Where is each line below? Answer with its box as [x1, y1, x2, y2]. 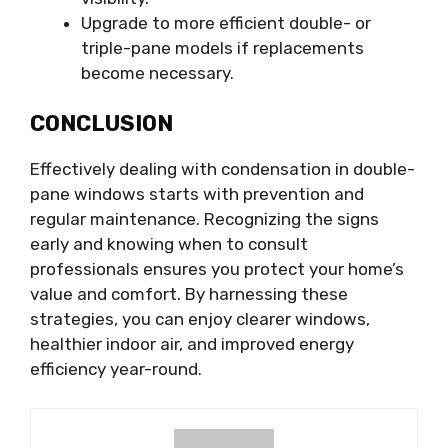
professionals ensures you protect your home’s [30, 259, 404, 280]
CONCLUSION [30, 110, 173, 138]
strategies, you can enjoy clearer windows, [30, 309, 370, 330]
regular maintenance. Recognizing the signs [30, 209, 379, 230]
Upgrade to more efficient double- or [81, 12, 371, 33]
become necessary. [81, 62, 234, 83]
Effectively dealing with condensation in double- [30, 159, 415, 180]
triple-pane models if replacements [81, 37, 364, 58]
